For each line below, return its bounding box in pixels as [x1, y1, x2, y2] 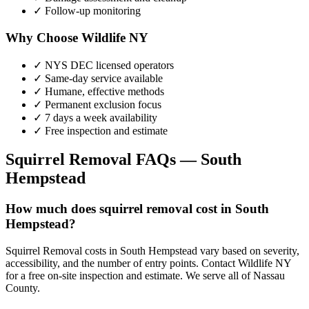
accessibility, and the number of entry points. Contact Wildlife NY [6, 257, 291, 270]
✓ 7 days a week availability [33, 111, 157, 123]
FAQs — [132, 150, 201, 169]
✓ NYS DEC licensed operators [33, 59, 174, 71]
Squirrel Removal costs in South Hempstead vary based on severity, [6, 245, 299, 257]
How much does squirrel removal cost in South [6, 201, 269, 217]
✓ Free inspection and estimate [33, 124, 168, 137]
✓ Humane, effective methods [33, 85, 164, 97]
